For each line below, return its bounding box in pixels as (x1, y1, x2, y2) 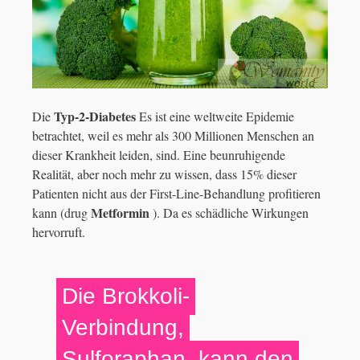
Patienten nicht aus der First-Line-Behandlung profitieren (32, 185, 321, 202)
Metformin (88, 203, 149, 223)
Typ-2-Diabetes (51, 107, 136, 126)
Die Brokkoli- (62, 284, 190, 309)
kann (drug (32, 204, 88, 222)
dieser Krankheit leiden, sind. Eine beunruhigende (32, 146, 285, 164)
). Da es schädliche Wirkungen (149, 204, 309, 222)
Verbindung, (62, 315, 185, 341)
